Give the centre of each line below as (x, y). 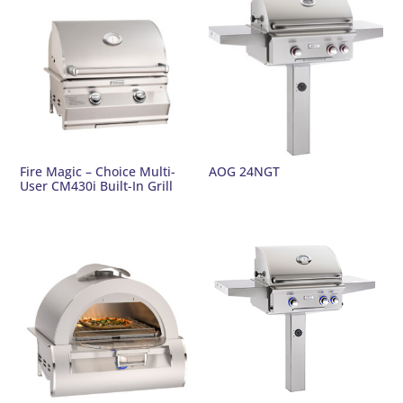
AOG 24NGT (245, 172)
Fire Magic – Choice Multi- (98, 172)
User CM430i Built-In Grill (97, 186)
